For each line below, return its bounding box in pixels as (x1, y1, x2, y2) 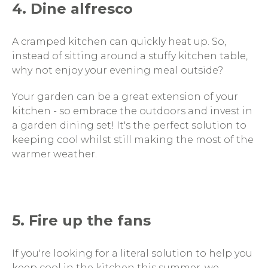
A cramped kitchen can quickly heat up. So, (12, 36, 226, 47)
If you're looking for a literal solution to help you (12, 248, 252, 259)
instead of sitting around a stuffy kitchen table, (12, 50, 248, 62)
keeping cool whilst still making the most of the (12, 134, 254, 145)
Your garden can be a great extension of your (12, 91, 238, 102)
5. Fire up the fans (12, 212, 155, 229)
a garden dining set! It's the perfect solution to (12, 120, 246, 131)
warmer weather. (12, 148, 99, 160)
